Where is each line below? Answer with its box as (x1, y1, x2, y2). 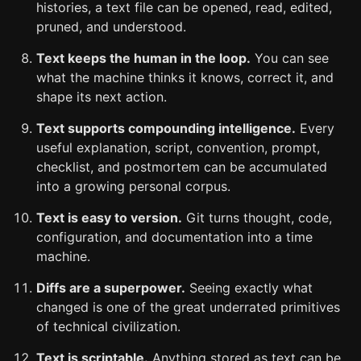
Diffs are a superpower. (36, 280, 185, 296)
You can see (251, 50, 329, 66)
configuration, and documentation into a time (36, 229, 313, 245)
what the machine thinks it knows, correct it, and (36, 69, 334, 85)
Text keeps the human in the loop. (36, 50, 251, 66)
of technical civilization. (36, 318, 180, 334)
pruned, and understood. (36, 19, 186, 35)
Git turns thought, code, (182, 210, 332, 226)
